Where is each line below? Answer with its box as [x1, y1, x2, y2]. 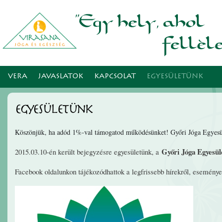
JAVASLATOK [38, 73, 83, 80]
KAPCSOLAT [94, 73, 136, 80]
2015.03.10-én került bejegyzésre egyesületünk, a [15, 146, 162, 157]
